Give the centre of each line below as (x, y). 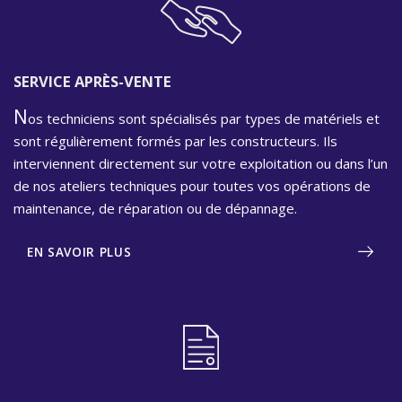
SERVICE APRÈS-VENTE (92, 82)
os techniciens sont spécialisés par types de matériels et (204, 118)
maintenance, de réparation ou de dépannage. (155, 208)
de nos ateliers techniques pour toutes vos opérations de (192, 185)
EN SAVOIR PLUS (79, 252)
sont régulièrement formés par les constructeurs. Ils (175, 140)
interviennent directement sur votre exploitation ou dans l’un (201, 163)
